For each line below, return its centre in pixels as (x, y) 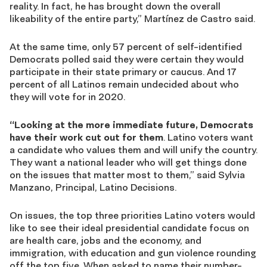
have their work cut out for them (86, 137)
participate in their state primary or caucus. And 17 (123, 72)
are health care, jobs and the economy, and (105, 240)
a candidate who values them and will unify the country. (133, 150)
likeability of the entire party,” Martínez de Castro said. (132, 18)
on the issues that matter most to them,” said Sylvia (127, 175)
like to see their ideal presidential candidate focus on (129, 228)
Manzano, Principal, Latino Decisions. (93, 187)
